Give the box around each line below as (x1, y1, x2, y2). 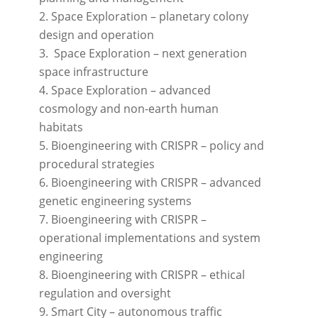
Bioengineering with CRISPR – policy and (50, 138, 264, 154)
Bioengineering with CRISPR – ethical (50, 267, 245, 283)
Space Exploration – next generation (50, 45, 247, 62)
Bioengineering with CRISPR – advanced (50, 175, 261, 191)
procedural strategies (38, 156, 155, 172)
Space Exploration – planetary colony (50, 9, 248, 25)
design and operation (38, 27, 154, 43)
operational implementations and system (38, 230, 261, 246)
